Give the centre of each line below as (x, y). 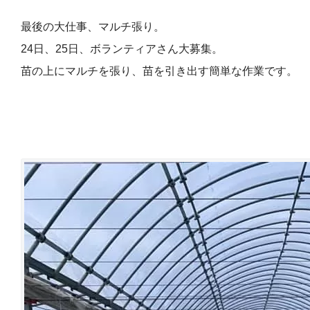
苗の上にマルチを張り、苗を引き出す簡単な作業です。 (159, 71)
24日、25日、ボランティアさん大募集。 (122, 49)
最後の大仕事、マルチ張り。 (93, 27)
